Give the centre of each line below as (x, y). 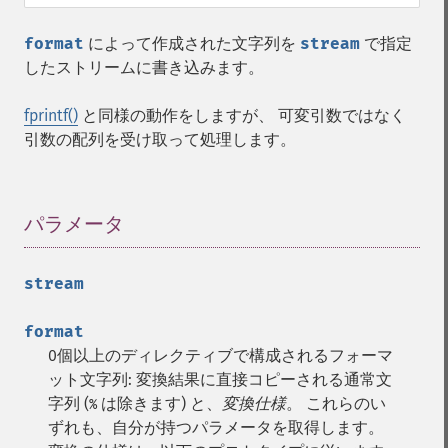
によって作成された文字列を (192, 43)
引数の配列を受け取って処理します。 (160, 139)
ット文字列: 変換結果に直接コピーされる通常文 (220, 379)
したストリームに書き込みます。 (144, 67)
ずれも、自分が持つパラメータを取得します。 (216, 427)
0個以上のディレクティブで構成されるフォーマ (220, 355)
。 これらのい (336, 403)
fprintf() (51, 115)
